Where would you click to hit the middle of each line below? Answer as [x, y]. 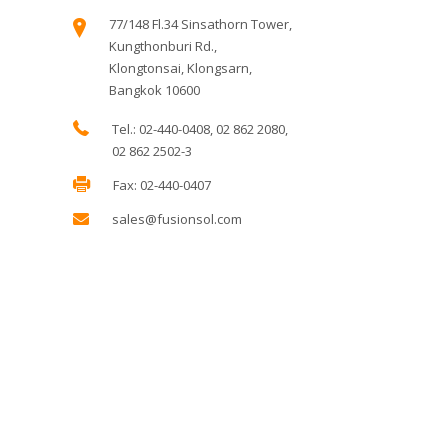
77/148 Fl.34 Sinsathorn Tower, [201, 24]
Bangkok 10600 [155, 90]
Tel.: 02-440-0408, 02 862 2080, [200, 129]
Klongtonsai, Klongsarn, [181, 68]
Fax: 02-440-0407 [162, 185]
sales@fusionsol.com [177, 219]
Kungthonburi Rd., [163, 46]
